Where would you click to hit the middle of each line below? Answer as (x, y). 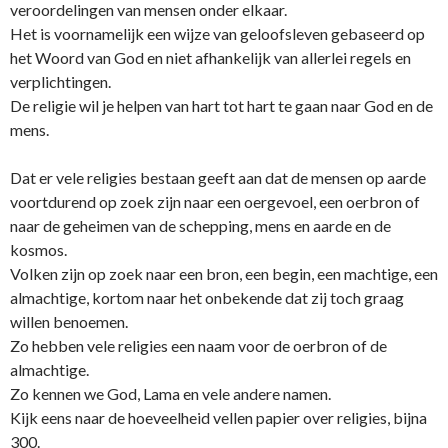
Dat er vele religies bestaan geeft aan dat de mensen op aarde (218, 178)
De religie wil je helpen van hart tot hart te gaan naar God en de (221, 106)
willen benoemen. (69, 322)
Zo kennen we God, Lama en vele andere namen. (170, 394)
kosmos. (38, 250)
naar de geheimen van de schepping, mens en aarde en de (200, 226)
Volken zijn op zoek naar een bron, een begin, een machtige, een (224, 274)
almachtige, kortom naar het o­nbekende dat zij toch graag (207, 298)
